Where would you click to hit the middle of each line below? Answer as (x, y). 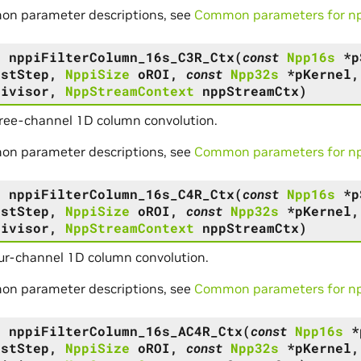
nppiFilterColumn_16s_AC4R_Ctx (125, 330)
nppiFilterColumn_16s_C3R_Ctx (121, 56)
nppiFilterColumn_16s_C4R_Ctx (121, 193)
